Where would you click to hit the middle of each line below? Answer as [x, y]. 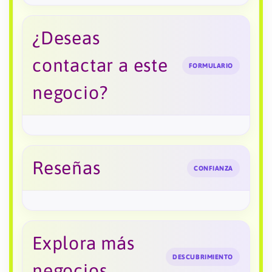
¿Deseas [66, 38]
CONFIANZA [213, 168]
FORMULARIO [211, 65]
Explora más [83, 243]
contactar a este [100, 65]
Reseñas [66, 168]
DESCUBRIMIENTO [203, 257]
